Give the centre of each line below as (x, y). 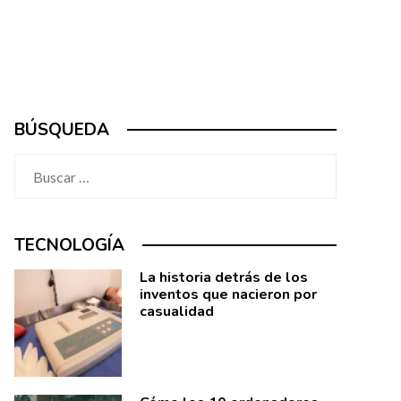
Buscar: (37, 165)
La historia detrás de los (224, 277)
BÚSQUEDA (62, 130)
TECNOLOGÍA (69, 245)
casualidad (177, 311)
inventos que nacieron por (228, 294)
